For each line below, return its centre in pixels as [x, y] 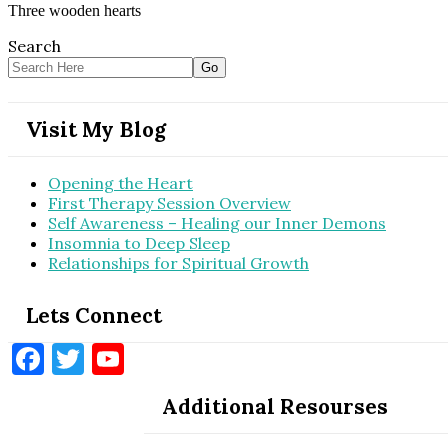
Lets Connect [94, 315]
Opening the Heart [120, 182]
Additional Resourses [275, 406]
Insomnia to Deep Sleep [139, 242]
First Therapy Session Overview [169, 202]
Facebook [113, 358]
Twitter [142, 358]
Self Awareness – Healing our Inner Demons [217, 222]
